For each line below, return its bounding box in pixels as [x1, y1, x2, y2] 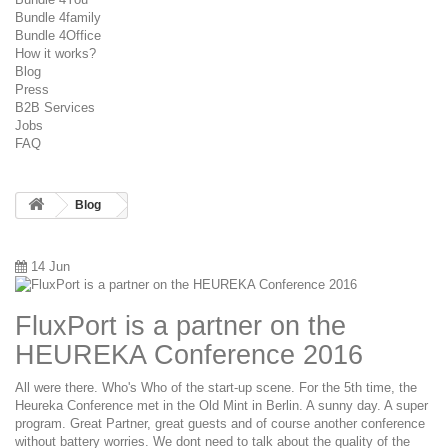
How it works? [15, 45, 96, 61]
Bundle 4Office [15, 27, 101, 43]
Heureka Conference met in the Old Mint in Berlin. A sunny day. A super [15, 397, 428, 413]
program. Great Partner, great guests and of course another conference [15, 415, 425, 431]
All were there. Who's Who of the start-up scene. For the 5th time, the [15, 379, 417, 395]
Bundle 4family [15, 9, 101, 25]
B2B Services [15, 99, 95, 115]
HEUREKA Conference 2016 [15, 339, 363, 370]
